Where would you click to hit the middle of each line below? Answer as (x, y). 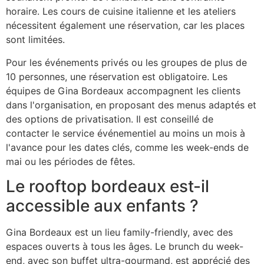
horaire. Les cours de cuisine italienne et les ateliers (121, 11)
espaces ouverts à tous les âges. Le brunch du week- (125, 247)
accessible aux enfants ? (102, 206)
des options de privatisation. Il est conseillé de (110, 119)
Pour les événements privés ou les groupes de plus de (126, 62)
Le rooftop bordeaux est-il (108, 187)
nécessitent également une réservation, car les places (125, 26)
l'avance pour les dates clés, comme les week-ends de (127, 147)
